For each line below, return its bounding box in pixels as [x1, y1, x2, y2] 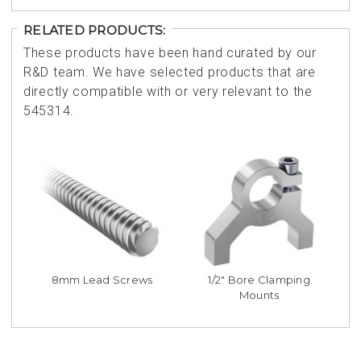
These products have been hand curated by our [23, 44, 317, 60]
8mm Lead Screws [51, 273, 153, 287]
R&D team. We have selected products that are [23, 64, 316, 80]
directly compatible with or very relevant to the [23, 83, 313, 99]
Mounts [239, 288, 280, 302]
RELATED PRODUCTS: [23, 22, 166, 38]
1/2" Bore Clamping [208, 273, 310, 287]
